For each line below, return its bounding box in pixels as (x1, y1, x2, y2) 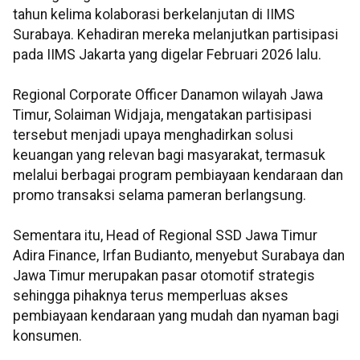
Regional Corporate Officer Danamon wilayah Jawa (13, 87, 323, 104)
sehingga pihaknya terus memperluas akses (13, 288, 288, 305)
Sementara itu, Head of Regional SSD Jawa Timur (13, 227, 317, 244)
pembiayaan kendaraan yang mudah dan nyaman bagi (13, 308, 339, 325)
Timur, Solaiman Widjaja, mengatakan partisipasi (13, 107, 312, 124)
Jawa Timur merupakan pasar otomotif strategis (13, 268, 315, 284)
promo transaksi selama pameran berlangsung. (13, 187, 306, 204)
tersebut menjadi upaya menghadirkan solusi (13, 127, 293, 144)
